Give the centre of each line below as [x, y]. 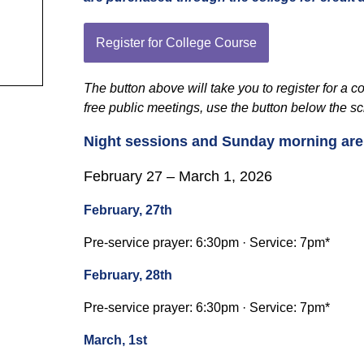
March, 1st [115, 340]
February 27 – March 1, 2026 [178, 176]
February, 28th [128, 275]
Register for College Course [176, 43]
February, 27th [128, 210]
